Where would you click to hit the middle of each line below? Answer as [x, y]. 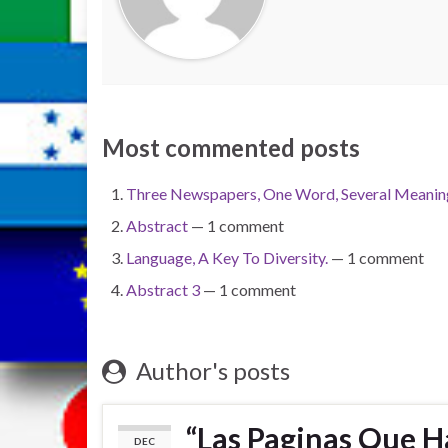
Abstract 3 [163, 289]
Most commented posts [231, 147]
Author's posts [210, 370]
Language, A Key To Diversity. [227, 257]
